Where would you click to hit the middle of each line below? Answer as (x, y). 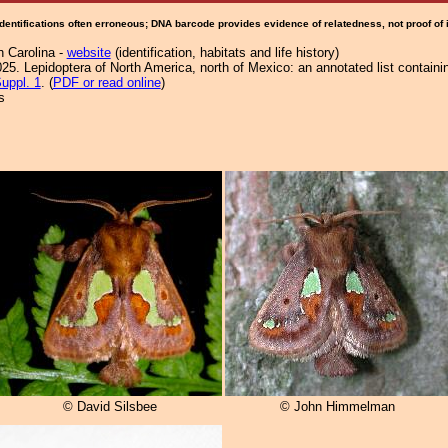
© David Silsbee (109, 407)
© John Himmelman (337, 407)
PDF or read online (106, 82)
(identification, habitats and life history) (224, 52)
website (88, 52)
